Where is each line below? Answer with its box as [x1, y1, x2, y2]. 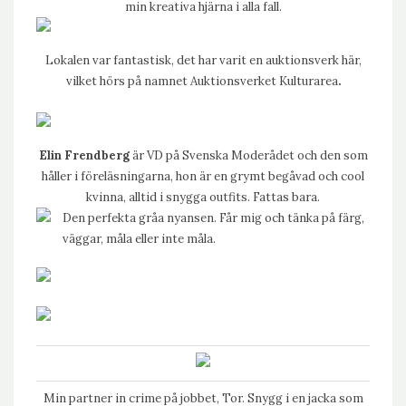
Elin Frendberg [38, 148, 130, 163]
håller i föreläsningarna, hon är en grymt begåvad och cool [42, 169, 364, 184]
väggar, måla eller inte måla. [63, 231, 216, 246]
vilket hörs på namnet [65, 73, 190, 89]
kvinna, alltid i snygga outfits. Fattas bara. [86, 189, 320, 205]
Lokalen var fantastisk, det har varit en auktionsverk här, [44, 53, 362, 68]
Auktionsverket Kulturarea [189, 73, 338, 89]
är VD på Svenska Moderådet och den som [129, 148, 368, 163]
